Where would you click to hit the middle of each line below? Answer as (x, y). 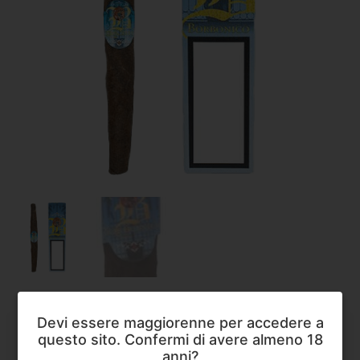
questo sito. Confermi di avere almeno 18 (180, 339)
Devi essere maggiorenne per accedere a (180, 322)
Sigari (147, 341)
